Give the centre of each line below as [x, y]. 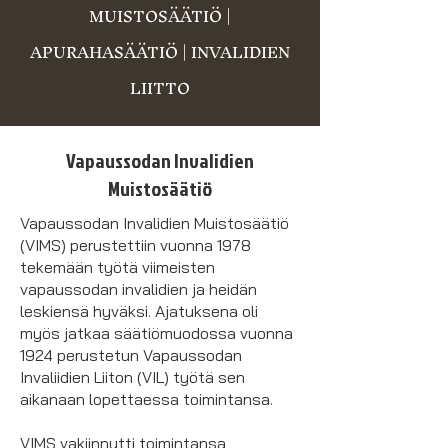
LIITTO [160, 88]
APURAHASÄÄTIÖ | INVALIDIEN [160, 52]
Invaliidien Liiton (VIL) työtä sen [132, 377]
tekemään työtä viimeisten [117, 267]
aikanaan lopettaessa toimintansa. [146, 399]
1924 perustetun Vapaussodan [131, 355]
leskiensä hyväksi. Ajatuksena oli [139, 311]
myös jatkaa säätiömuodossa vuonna [156, 333]
